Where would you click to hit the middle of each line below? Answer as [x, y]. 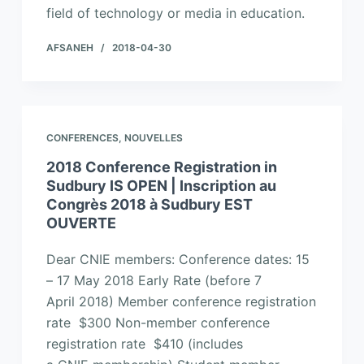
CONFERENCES [82, 137]
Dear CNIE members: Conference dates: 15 [178, 259]
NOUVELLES [153, 137]
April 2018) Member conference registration [181, 301]
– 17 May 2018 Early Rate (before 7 [154, 280]
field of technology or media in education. [175, 13]
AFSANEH [69, 48]
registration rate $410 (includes [144, 343]
